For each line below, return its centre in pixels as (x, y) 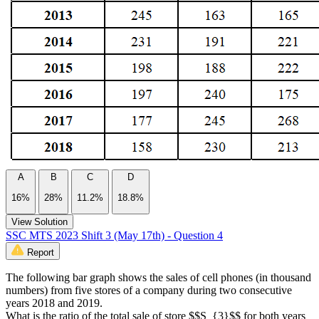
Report (41, 252)
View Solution (40, 221)
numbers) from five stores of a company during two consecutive (149, 290)
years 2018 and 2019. (54, 303)
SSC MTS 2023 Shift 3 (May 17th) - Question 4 (114, 235)
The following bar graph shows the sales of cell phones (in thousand (158, 277)
